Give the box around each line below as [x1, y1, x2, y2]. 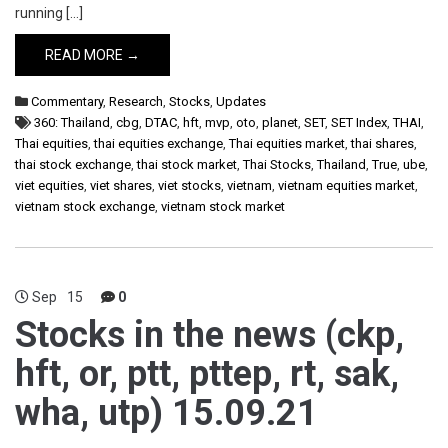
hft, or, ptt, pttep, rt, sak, [15, 353, 399, 395]
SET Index [331, 115, 387, 130]
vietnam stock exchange [15, 199, 155, 214]
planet [262, 115, 298, 130]
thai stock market [137, 157, 237, 172]
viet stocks [158, 178, 221, 193]
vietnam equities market [278, 178, 415, 193]
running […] [15, 5, 83, 21]
